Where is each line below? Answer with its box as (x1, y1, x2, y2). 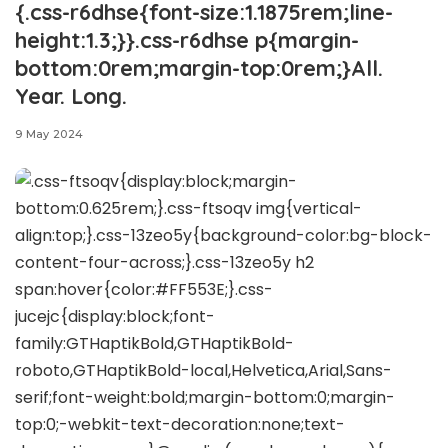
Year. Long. (15, 82, 127, 109)
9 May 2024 (15, 127, 84, 141)
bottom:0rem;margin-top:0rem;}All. (15, 54, 383, 81)
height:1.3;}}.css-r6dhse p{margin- (15, 26, 359, 53)
